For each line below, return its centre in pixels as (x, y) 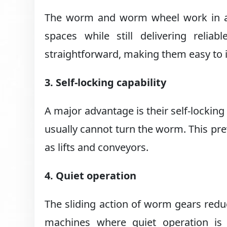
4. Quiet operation (91, 176)
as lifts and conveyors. (97, 147)
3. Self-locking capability (106, 83)
